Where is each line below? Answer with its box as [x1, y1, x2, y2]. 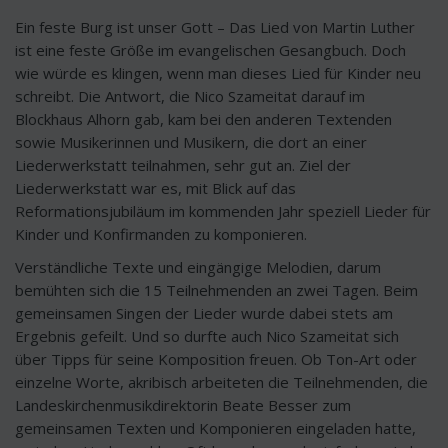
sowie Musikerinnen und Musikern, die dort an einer [15, 132, 367, 152]
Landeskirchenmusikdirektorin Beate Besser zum [15, 395, 351, 415]
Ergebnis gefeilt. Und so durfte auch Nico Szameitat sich [15, 326, 399, 346]
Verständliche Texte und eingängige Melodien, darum [15, 257, 381, 277]
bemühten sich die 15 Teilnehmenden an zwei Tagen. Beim [15, 280, 418, 300]
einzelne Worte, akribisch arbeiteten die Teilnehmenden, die [15, 372, 428, 392]
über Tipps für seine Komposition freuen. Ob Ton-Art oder [15, 349, 417, 369]
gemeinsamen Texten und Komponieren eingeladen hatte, [15, 418, 416, 438]
